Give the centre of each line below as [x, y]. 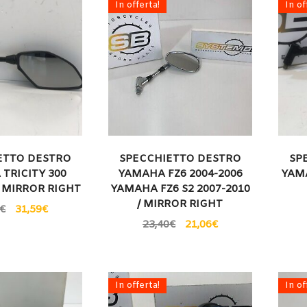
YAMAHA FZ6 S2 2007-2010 [180, 189]
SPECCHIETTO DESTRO [180, 159]
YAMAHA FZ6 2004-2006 [180, 174]
